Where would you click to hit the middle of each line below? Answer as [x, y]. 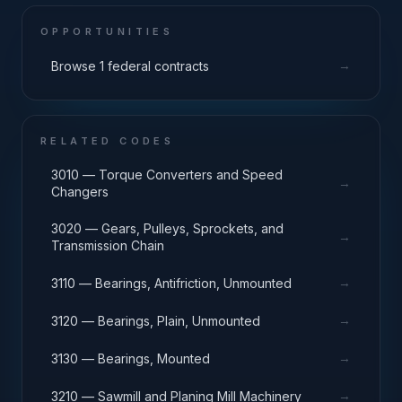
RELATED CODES [108, 141]
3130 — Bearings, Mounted [131, 358]
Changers [80, 192]
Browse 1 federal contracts [130, 66]
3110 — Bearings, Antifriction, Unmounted [171, 283]
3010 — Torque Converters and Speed [167, 175]
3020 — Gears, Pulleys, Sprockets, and [167, 228]
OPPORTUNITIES [107, 31]
